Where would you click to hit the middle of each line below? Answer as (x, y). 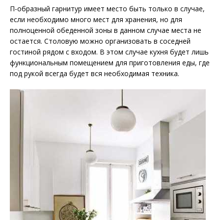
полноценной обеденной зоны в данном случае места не (106, 30)
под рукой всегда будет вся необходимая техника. (95, 74)
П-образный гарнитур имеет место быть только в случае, (107, 9)
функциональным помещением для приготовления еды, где (110, 63)
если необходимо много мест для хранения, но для (96, 20)
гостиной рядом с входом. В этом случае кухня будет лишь (109, 52)
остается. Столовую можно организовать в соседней (100, 41)
